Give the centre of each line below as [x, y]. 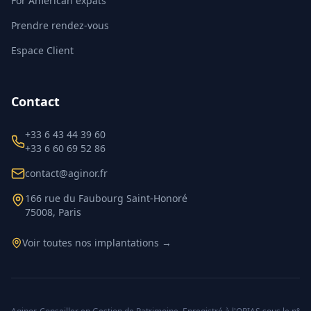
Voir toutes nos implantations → [97, 243]
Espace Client [42, 50]
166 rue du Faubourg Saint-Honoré [106, 198]
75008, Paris [53, 212]
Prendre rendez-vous [60, 25]
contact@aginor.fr [66, 173]
